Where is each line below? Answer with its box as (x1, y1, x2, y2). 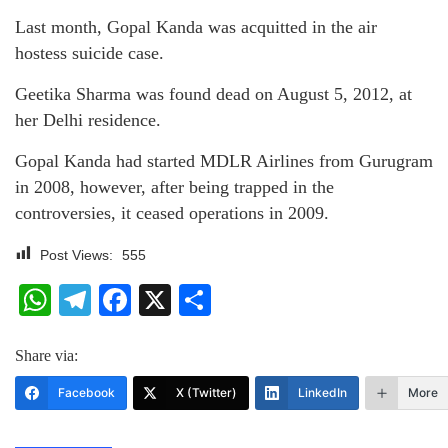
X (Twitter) (176, 384, 237, 400)
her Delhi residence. (15, 109, 161, 130)
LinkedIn (298, 384, 347, 400)
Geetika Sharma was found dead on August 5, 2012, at (15, 83, 412, 104)
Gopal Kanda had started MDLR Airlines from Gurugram (15, 150, 433, 171)
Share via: (15, 346, 78, 364)
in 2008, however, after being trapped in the (15, 176, 334, 197)
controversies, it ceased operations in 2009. (15, 202, 329, 223)
